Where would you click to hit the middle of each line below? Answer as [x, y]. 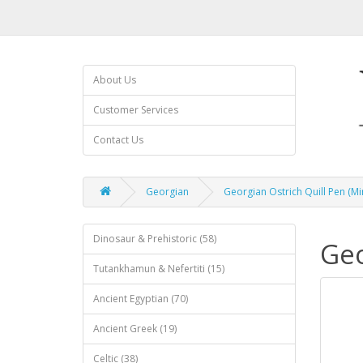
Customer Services [136, 110]
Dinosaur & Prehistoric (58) [155, 239]
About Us [115, 80]
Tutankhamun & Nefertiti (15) [159, 269]
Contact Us [118, 140]
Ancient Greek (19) [135, 329]
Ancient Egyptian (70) [141, 299]
